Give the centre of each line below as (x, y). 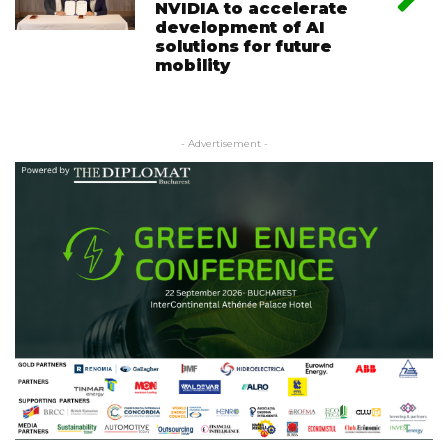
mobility (192, 65)
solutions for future (243, 46)
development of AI (240, 27)
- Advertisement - (224, 143)
